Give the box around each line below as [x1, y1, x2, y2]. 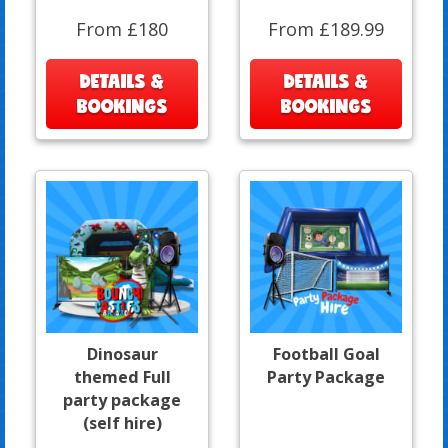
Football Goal [272, 342, 380, 365]
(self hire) [82, 411, 162, 434]
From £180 [76, 16, 168, 41]
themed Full [73, 365, 171, 388]
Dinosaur [86, 342, 158, 365]
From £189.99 [268, 16, 384, 41]
